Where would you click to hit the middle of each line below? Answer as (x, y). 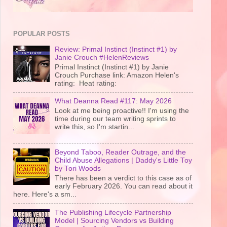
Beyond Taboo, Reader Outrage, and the (121, 153)
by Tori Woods (78, 169)
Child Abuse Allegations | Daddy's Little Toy (124, 161)
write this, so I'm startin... (95, 127)
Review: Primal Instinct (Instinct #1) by (116, 49)
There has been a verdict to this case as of (123, 178)
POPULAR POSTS (42, 33)
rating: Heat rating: (90, 83)
